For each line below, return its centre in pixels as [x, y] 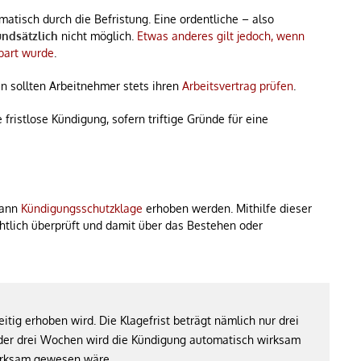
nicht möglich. [98, 36]
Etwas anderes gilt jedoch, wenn [221, 36]
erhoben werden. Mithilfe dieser [227, 208]
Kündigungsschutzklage [82, 208]
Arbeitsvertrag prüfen [238, 86]
